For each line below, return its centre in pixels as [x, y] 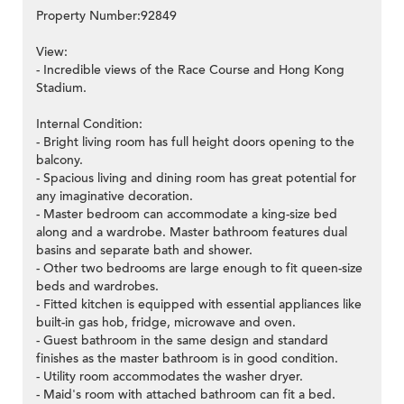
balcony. [60, 161]
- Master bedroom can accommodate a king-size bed [187, 215]
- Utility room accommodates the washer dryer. [170, 377]
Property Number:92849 [106, 16]
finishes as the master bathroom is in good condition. [187, 359]
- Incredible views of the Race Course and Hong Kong [190, 70]
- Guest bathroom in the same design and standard [182, 341]
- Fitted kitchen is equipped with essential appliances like [199, 305]
